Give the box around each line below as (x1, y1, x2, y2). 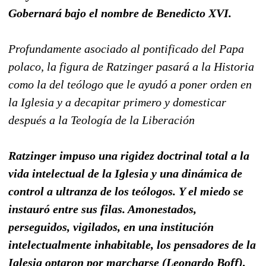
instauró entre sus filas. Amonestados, (8, 202, 197, 216)
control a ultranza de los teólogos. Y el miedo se (8, 184, 243, 198)
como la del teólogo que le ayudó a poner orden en (8, 77, 252, 91)
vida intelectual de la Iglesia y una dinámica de (8, 166, 242, 180)
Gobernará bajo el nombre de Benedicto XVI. (8, 6, 232, 20)
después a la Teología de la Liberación (8, 113, 195, 126)
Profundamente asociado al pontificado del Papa (8, 42, 244, 55)
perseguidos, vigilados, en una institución (8, 220, 214, 233)
